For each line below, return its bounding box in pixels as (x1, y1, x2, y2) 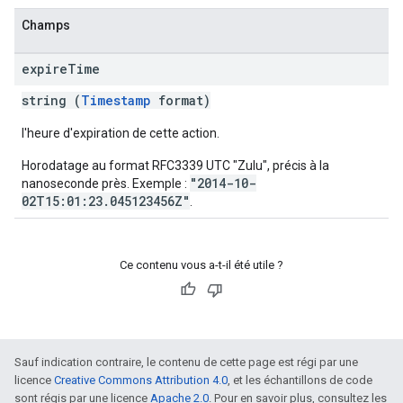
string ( (22, 92, 81, 109)
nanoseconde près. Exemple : (22, 176, 190, 191)
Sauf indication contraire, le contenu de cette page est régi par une (14, 355, 358, 369)
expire (22, 60, 67, 77)
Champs (22, 18, 70, 32)
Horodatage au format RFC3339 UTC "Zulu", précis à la (22, 158, 329, 173)
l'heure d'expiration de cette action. (22, 126, 219, 140)
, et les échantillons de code (228, 373, 372, 387)
